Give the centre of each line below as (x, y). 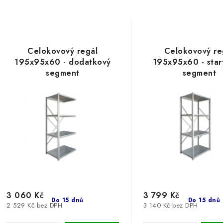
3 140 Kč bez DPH (170, 205)
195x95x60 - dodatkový (63, 62)
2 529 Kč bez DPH (34, 205)
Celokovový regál (63, 51)
